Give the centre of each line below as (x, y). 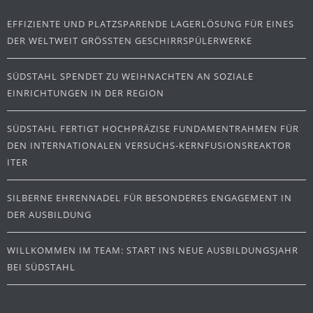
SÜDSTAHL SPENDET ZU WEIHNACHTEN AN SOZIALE (130, 77)
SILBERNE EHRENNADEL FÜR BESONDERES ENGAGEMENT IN (150, 198)
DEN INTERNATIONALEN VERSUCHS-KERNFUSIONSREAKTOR (149, 146)
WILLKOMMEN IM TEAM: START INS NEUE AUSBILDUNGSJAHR (153, 250)
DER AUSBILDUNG (49, 215)
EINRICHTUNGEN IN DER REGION (86, 93)
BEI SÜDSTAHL (41, 267)
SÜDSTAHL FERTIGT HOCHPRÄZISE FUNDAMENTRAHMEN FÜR (153, 129)
